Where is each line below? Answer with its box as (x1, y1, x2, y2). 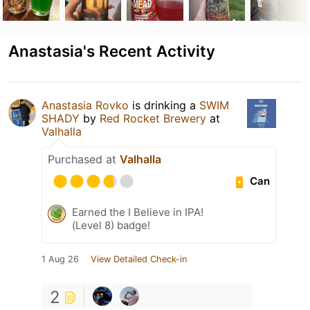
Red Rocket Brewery (100, 111, 206, 125)
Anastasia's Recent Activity (8, 41, 215, 60)
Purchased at (48, 152, 120, 166)
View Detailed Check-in (91, 253, 187, 264)
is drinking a (129, 98, 199, 112)
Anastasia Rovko (42, 98, 129, 112)
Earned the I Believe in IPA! (72, 205, 203, 219)
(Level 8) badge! (72, 218, 150, 232)
